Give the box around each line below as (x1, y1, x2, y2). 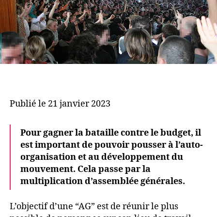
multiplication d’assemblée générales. (20, 175, 185, 187)
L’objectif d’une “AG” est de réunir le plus (10, 201, 178, 213)
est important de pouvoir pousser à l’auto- (20, 139, 203, 151)
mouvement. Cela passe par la (20, 163, 151, 175)
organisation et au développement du (20, 151, 183, 163)
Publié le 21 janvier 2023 (10, 98, 110, 109)
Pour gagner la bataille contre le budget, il (20, 127, 201, 139)
